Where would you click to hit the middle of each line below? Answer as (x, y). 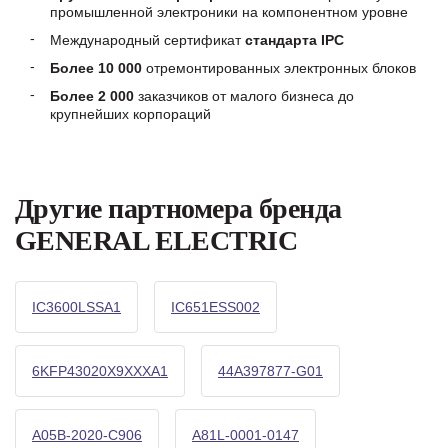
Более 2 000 (92, 96)
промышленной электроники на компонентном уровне (229, 12)
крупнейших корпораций (130, 114)
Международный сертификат (147, 40)
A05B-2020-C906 (87, 435)
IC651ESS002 (215, 307)
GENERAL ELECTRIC (156, 240)
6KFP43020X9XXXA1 (100, 371)
